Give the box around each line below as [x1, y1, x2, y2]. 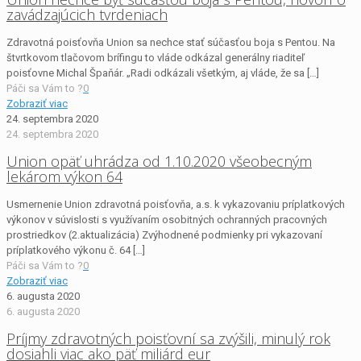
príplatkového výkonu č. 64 [6, 243, 131, 256]
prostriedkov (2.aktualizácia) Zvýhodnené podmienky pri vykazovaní [6, 228, 322, 241]
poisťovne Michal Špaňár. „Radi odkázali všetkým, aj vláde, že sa [6, 66, 305, 79]
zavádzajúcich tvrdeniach [6, 4, 168, 24]
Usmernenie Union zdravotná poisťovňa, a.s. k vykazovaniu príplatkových [6, 197, 345, 210]
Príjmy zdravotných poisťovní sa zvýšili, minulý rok [6, 328, 330, 348]
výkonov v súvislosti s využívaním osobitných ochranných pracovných [6, 213, 327, 226]
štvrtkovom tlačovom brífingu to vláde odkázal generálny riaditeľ [6, 51, 305, 64]
